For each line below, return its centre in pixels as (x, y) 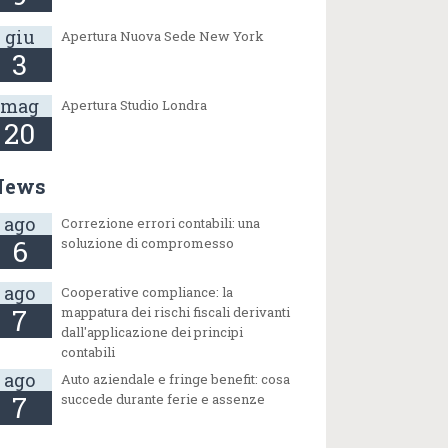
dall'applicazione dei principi (152, 332)
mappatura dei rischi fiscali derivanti (176, 312)
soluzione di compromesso (148, 242)
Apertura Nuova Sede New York (163, 35)
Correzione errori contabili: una (161, 222)
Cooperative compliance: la (147, 292)
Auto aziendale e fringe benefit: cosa (176, 379)
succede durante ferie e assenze (163, 399)
